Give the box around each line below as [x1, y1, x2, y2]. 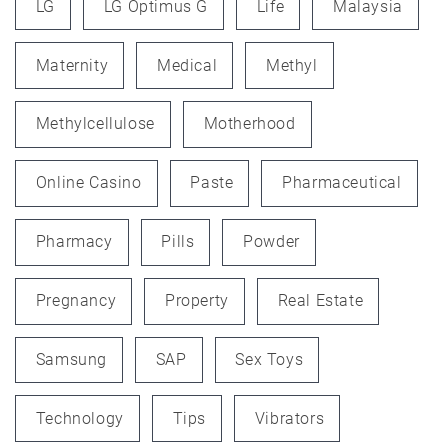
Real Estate [277, 291, 364, 311]
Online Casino [35, 173, 142, 193]
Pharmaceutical [282, 173, 402, 193]
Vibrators [254, 408, 325, 428]
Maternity [35, 55, 109, 75]
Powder [243, 232, 300, 252]
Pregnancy [35, 291, 117, 311]
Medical [157, 55, 218, 75]
